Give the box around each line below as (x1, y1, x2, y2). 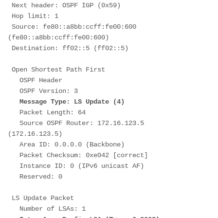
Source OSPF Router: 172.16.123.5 (8, 119, 19, 127)
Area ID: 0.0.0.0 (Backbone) (19, 140, 125, 148)
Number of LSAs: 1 (19, 204, 86, 213)
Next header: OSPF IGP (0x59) (12, 1, 121, 9)
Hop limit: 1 (12, 12, 58, 20)
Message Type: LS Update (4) (19, 97, 125, 106)
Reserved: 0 (19, 172, 62, 181)
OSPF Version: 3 (19, 87, 78, 95)
